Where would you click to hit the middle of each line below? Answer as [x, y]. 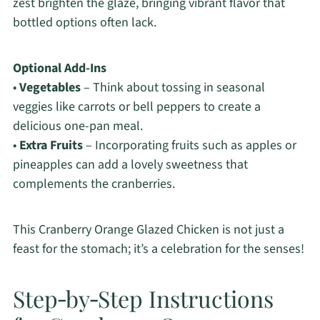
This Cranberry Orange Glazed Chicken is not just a [148, 230]
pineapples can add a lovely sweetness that [130, 165]
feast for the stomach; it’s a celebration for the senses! [158, 249]
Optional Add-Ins [59, 69]
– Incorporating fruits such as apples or [189, 146]
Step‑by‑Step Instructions [143, 299]
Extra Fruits [51, 146]
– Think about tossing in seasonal [172, 88]
